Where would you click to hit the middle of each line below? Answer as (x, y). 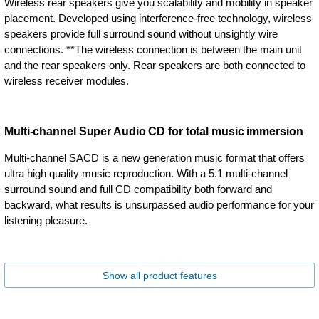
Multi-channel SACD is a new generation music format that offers (155, 157)
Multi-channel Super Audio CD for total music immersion (154, 131)
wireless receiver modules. (67, 80)
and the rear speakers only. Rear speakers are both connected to (155, 65)
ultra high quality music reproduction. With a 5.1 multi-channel (146, 173)
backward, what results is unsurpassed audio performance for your (159, 204)
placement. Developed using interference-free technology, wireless (158, 18)
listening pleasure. (46, 220)
